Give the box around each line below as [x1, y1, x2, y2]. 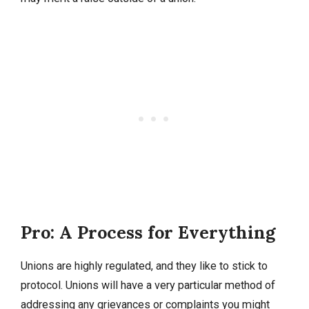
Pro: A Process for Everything [21, 221, 275, 243]
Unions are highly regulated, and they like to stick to [21, 259, 268, 272]
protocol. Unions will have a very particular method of [21, 278, 275, 292]
